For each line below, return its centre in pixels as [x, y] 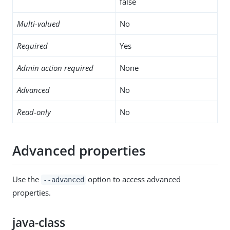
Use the [27, 179]
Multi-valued [39, 23]
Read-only [34, 112]
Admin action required [55, 68]
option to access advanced [133, 179]
